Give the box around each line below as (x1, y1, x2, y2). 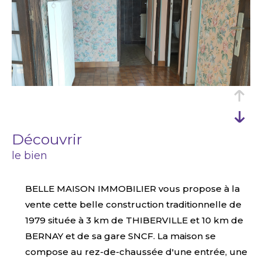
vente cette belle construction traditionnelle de (25, 198, 242, 210)
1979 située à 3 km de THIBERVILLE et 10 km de (25, 214, 243, 226)
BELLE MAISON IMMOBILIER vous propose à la (25, 182, 240, 194)
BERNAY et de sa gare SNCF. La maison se (25, 230, 216, 242)
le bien (12, 149, 47, 162)
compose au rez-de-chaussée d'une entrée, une (25, 246, 247, 257)
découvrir (24, 130, 82, 148)
